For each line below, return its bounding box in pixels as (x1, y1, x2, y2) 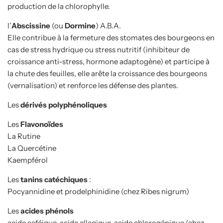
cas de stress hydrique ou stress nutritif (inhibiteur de (7, 44, 190, 54)
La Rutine (7, 131, 40, 141)
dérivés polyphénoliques (20, 100, 107, 110)
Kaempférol (7, 155, 48, 165)
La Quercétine (7, 143, 56, 153)
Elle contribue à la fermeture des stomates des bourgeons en (7, 32, 215, 42)
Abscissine (11, 20, 50, 30)
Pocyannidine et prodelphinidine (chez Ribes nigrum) (7, 186, 189, 196)
